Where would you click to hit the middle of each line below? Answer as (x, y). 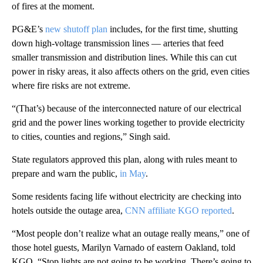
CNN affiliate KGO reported (178, 211)
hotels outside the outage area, (68, 211)
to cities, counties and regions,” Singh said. (91, 137)
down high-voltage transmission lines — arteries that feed (118, 43)
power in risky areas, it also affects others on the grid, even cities (131, 72)
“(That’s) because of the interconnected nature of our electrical (127, 109)
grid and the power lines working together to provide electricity (128, 123)
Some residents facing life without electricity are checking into (127, 197)
